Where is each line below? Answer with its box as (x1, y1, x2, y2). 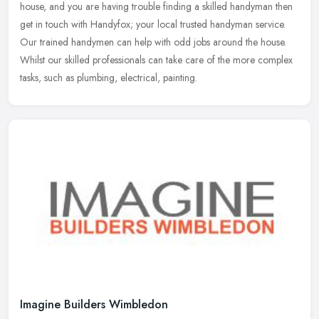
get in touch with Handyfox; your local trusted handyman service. (20, 16, 286, 31)
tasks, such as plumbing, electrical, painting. (20, 70, 197, 85)
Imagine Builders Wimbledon (20, 296, 168, 313)
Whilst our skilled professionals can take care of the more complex (20, 52, 293, 67)
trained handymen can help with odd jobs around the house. (40, 34, 286, 49)
